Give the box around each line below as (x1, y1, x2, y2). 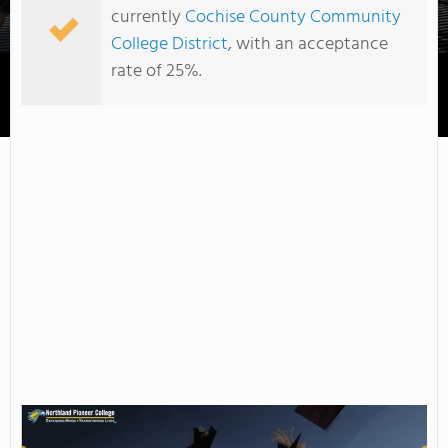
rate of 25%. (111, 57, 202, 86)
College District (111, 30, 228, 59)
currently (111, 3, 185, 32)
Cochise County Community (185, 3, 401, 32)
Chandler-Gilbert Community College (200, 105, 418, 128)
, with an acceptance (228, 30, 388, 59)
